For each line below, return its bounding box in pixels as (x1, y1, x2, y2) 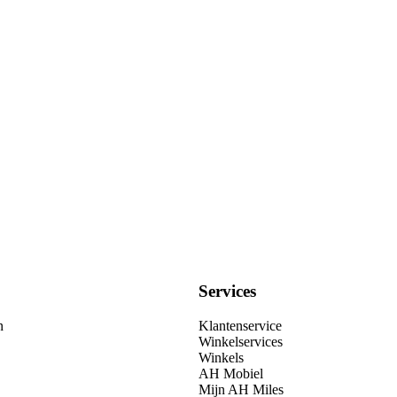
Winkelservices (198, 333, 283, 349)
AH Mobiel (198, 365, 263, 381)
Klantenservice (198, 317, 282, 333)
